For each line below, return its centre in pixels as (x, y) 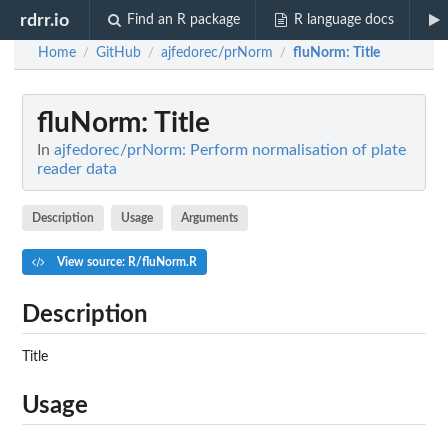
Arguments (209, 217)
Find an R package (184, 20)
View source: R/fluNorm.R (125, 261)
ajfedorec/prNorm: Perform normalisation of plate (230, 150)
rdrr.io (45, 20)
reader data (77, 169)
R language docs (343, 20)
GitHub (118, 53)
